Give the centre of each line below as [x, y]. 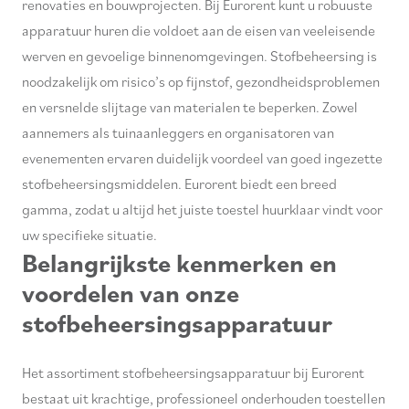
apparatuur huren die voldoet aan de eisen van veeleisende [199, 31]
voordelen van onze [131, 293]
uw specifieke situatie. [89, 235]
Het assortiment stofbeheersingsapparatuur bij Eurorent [193, 373]
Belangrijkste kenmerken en [179, 263]
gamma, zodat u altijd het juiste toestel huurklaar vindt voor [202, 210]
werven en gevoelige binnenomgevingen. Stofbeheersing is [199, 56]
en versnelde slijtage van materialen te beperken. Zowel [190, 107]
